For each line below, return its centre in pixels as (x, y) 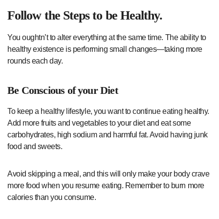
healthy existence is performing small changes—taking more (105, 49)
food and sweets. (35, 147)
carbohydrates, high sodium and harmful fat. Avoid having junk (108, 135)
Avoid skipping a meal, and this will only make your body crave (109, 174)
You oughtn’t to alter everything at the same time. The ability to (107, 38)
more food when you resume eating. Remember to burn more (106, 186)
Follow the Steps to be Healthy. (85, 16)
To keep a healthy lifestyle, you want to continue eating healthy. (108, 111)
